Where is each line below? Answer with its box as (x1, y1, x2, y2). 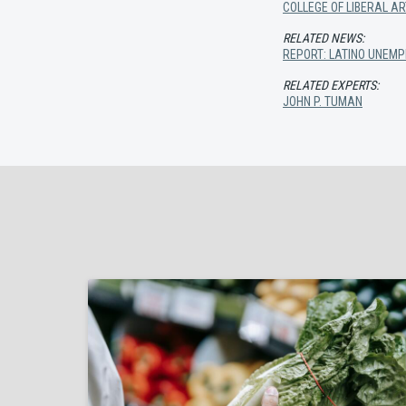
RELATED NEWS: (283, 30, 364, 45)
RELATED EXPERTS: (283, 77, 379, 92)
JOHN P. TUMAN (283, 93, 362, 109)
